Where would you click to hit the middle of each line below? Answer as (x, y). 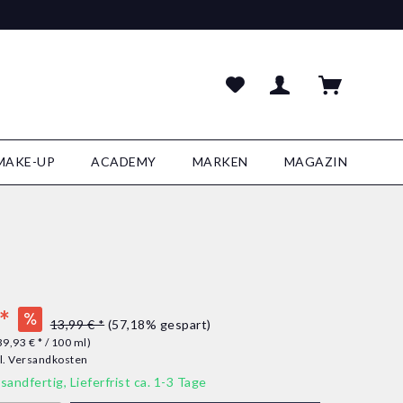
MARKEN (220, 161)
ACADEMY (124, 161)
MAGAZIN (315, 161)
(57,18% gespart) (159, 324)
